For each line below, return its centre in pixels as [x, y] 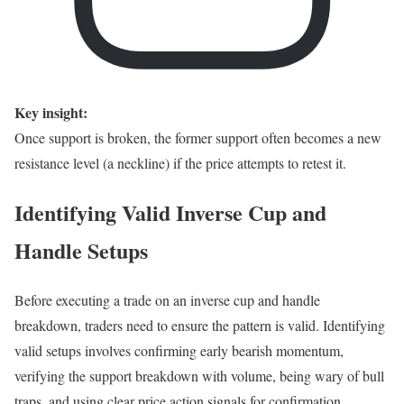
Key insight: [51, 112]
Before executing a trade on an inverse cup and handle [167, 299]
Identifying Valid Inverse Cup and [170, 212]
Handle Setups [81, 250]
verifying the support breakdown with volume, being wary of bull [199, 375]
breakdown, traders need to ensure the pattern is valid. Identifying [200, 325]
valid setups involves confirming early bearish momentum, [179, 350]
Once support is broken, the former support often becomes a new [198, 137]
